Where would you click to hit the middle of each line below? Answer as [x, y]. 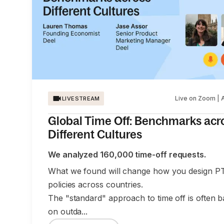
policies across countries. [95, 185]
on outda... [68, 212]
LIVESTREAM [81, 99]
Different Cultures [95, 134]
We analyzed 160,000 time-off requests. [127, 155]
